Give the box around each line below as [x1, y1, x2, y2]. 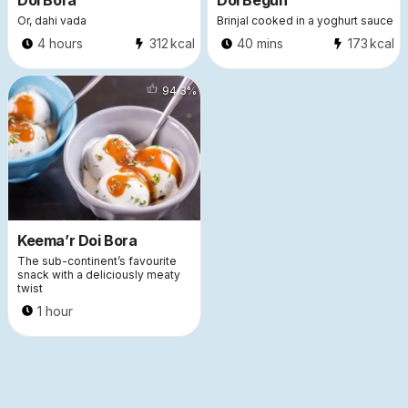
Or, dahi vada [17, 14, 87, 28]
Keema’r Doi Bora [17, 230, 138, 250]
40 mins [237, 36, 283, 52]
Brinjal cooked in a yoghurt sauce [217, 14, 393, 28]
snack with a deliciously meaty [17, 267, 180, 281]
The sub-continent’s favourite [17, 253, 177, 268]
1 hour [37, 302, 73, 319]
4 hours [37, 36, 83, 52]
